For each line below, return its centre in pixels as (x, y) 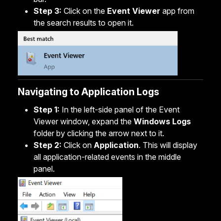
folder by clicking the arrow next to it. (99, 133)
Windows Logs (162, 121)
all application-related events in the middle (107, 157)
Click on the (84, 11)
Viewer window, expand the (84, 121)
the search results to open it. (84, 23)
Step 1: (47, 109)
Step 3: (48, 11)
